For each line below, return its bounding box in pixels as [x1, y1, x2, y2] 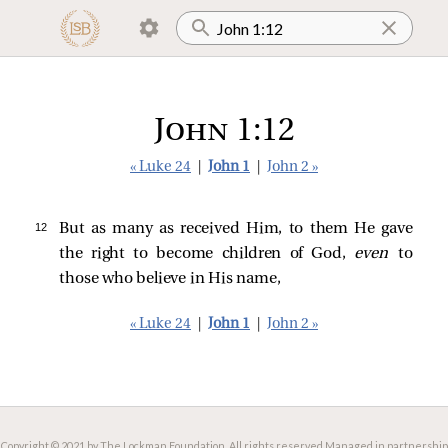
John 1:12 [153, 116, 295, 148]
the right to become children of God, [59, 246, 355, 262]
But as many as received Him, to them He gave [59, 221, 413, 237]
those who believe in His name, [59, 271, 281, 287]
